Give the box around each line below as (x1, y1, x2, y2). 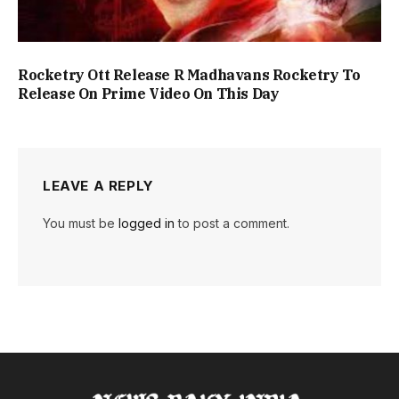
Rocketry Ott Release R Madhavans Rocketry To (18, 65, 361, 84)
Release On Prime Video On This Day (18, 84, 280, 102)
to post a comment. (175, 215, 289, 231)
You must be (43, 215, 118, 231)
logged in (118, 215, 175, 231)
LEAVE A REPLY (43, 176, 154, 194)
